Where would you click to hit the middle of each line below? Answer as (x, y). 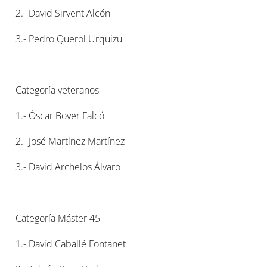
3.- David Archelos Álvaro (68, 167)
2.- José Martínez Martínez (70, 141)
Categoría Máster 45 (58, 218)
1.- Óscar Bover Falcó (60, 116)
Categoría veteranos (58, 90)
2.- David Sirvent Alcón (63, 13)
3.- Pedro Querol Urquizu (69, 39)
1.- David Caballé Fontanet (71, 244)
